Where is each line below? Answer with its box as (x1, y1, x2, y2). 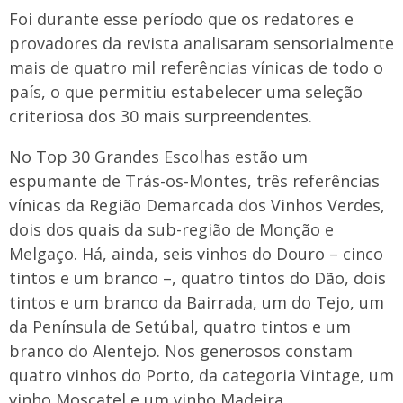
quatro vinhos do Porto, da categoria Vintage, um (9, 364, 394, 386)
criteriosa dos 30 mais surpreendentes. (9, 105, 312, 127)
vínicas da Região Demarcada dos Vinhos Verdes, (9, 194, 385, 216)
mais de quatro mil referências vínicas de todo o (9, 57, 383, 78)
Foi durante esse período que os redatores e (9, 8, 354, 30)
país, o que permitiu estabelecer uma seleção (9, 81, 363, 103)
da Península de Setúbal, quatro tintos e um (9, 316, 351, 337)
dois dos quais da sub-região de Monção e (9, 219, 334, 240)
